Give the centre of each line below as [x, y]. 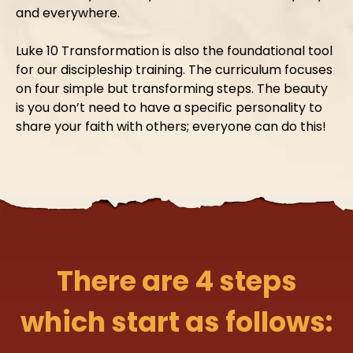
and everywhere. [69, 13]
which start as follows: [176, 322]
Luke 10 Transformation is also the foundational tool [174, 50]
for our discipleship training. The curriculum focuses [174, 69]
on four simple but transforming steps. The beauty [172, 88]
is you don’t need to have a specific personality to [169, 107]
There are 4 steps [176, 281]
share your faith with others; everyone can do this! [173, 126]
